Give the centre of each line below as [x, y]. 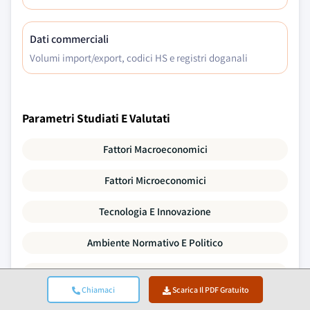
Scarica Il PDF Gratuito [210, 290]
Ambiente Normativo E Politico [155, 243]
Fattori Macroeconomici [155, 149]
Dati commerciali [69, 39]
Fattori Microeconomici [155, 180]
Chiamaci [97, 290]
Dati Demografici [155, 274]
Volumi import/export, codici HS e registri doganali [139, 58]
